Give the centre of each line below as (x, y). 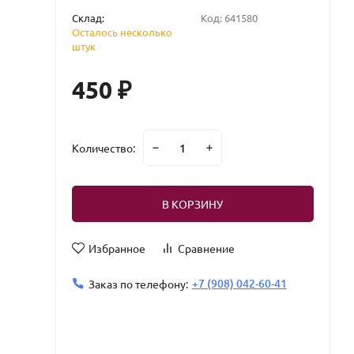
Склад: (88, 18)
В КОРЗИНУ (193, 204)
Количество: (103, 148)
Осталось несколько (122, 32)
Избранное (117, 248)
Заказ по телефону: (138, 283)
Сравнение (206, 248)
